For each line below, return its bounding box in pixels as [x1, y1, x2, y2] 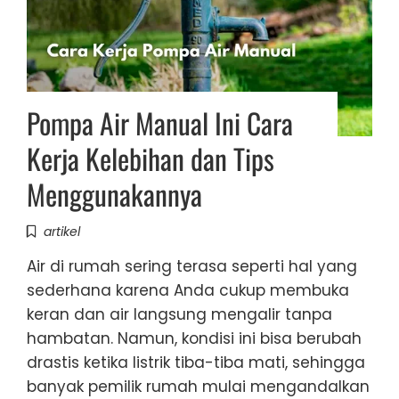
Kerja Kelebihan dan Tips [27, 137, 274, 180]
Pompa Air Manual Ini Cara [27, 102, 293, 144]
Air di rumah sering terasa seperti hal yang [27, 256, 357, 278]
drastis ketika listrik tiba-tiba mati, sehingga [27, 352, 365, 374]
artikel [44, 223, 80, 241]
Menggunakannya [27, 173, 202, 216]
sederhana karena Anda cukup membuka [27, 280, 349, 302]
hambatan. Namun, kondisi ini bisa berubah [27, 328, 362, 350]
